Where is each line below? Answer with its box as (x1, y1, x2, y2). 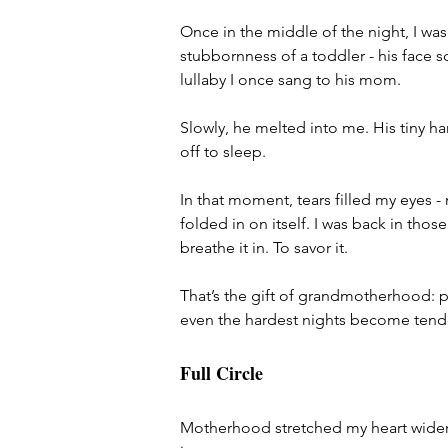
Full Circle (180, 360, 263, 386)
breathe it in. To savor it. (180, 238, 348, 257)
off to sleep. (180, 142, 266, 161)
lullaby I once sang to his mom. (180, 70, 401, 89)
